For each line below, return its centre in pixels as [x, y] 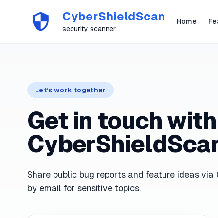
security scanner [89, 29]
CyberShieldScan [114, 16]
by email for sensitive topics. [84, 188]
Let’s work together [71, 90]
